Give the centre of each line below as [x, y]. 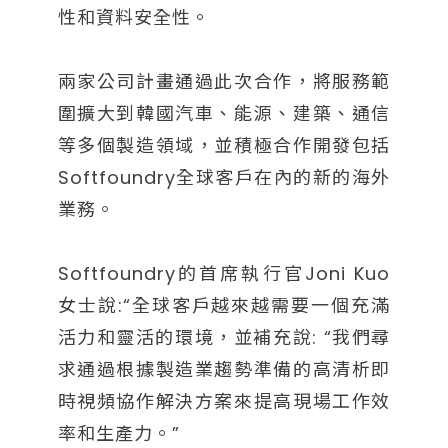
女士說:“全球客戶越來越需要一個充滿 [224, 305]
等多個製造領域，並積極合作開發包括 [224, 145]
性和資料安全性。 [133, 17]
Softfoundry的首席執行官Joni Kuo [224, 273]
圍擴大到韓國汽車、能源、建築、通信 [224, 113]
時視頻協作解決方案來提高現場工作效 [224, 401]
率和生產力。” [118, 433]
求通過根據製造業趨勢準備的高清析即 [224, 369]
